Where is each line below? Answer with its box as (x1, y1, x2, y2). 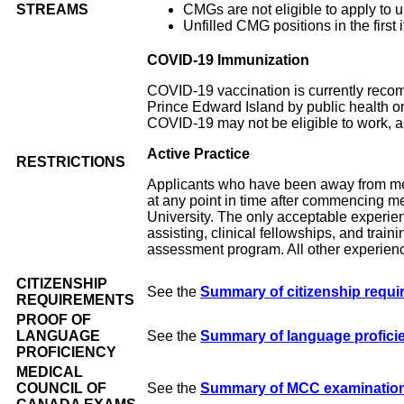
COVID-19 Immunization (147, 52, 309, 69)
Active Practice (147, 146, 250, 162)
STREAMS (16, 2, 88, 18)
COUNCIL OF (16, 381, 106, 397)
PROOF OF (16, 312, 91, 328)
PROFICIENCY (16, 344, 120, 361)
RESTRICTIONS (16, 154, 125, 170)
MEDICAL (16, 364, 83, 381)
